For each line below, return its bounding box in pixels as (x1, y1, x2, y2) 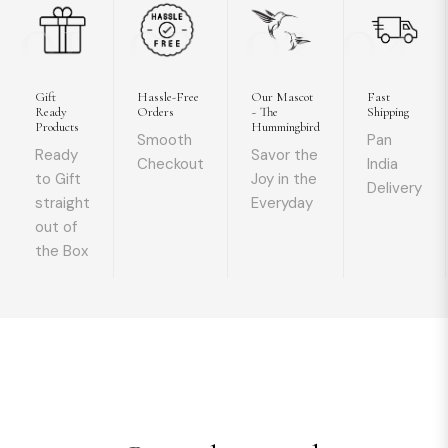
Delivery (367, 178, 422, 198)
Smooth (137, 130, 192, 150)
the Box (35, 241, 88, 261)
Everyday (251, 193, 313, 213)
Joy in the (251, 169, 317, 189)
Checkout (137, 154, 204, 174)
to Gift (35, 169, 81, 189)
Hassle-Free (137, 89, 199, 105)
